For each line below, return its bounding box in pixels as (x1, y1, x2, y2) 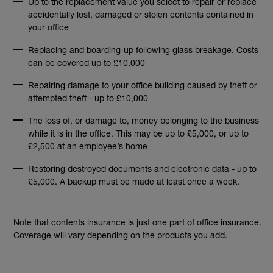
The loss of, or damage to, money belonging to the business (28, 115, 259, 126)
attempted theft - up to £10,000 (28, 93, 148, 103)
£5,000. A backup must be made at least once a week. (28, 176, 239, 186)
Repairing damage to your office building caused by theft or (28, 80, 257, 90)
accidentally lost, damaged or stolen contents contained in (28, 9, 253, 19)
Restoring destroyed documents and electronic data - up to (28, 163, 257, 174)
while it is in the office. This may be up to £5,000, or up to (28, 128, 249, 138)
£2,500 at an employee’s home (28, 141, 147, 151)
